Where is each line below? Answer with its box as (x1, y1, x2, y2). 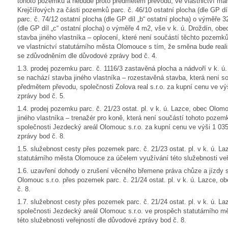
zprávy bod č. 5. (17, 92, 65, 100)
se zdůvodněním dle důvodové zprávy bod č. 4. (17, 52, 157, 60)
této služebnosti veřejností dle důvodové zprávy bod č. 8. (17, 216, 186, 224)
